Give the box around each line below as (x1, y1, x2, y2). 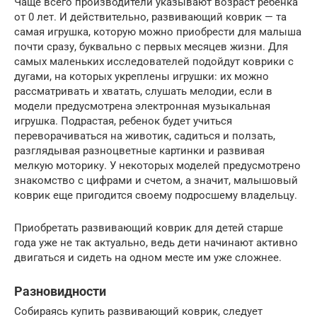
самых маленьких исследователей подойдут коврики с (14, 55, 294, 69)
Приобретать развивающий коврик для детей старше (14, 221, 283, 235)
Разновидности (14, 284, 106, 299)
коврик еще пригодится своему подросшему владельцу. (14, 189, 297, 202)
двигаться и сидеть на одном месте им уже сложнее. (14, 251, 282, 265)
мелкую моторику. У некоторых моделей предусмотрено (14, 159, 301, 173)
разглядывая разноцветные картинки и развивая (14, 144, 265, 158)
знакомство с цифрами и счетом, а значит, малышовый (14, 174, 298, 188)
